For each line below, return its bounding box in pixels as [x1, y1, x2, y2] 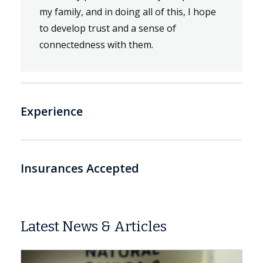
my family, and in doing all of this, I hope [39, 5, 216, 18]
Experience [21, 103, 83, 119]
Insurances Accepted [21, 160, 139, 176]
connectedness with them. [39, 38, 153, 51]
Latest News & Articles [21, 218, 167, 235]
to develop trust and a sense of [39, 21, 176, 35]
